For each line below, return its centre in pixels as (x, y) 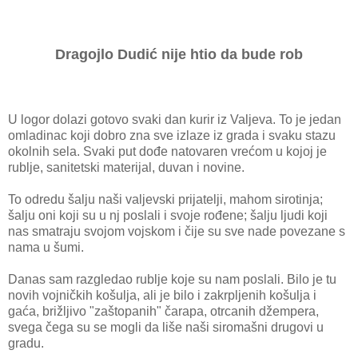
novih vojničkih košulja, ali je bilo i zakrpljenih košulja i (162, 295)
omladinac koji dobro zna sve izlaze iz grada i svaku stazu (172, 135)
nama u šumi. (46, 247)
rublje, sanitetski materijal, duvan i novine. (126, 167)
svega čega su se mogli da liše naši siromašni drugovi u (166, 327)
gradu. (26, 343)
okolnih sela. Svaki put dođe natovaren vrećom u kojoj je (167, 151)
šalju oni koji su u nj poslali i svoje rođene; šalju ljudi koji (168, 215)
